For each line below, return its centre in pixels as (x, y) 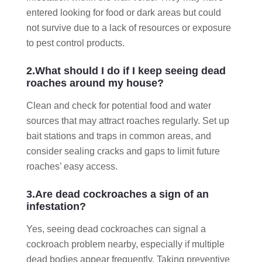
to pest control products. (75, 43)
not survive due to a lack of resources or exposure (129, 27)
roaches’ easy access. (72, 166)
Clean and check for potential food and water (119, 105)
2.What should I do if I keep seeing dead (126, 70)
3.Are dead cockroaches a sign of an (118, 194)
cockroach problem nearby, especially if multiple (125, 244)
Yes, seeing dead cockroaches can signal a (116, 229)
